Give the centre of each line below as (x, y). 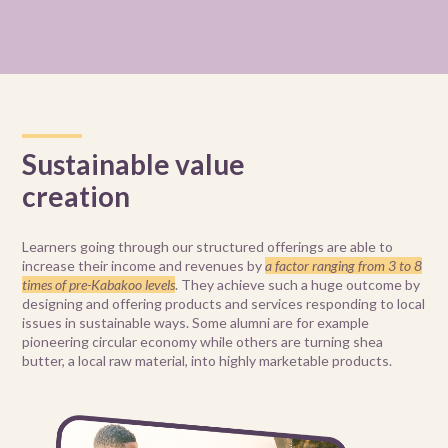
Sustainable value (134, 164)
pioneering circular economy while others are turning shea (203, 342)
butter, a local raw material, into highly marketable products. (207, 361)
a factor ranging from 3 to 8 (344, 266)
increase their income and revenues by (144, 266)
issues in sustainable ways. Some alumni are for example (196, 323)
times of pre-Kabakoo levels (99, 285)
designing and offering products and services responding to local (224, 304)
